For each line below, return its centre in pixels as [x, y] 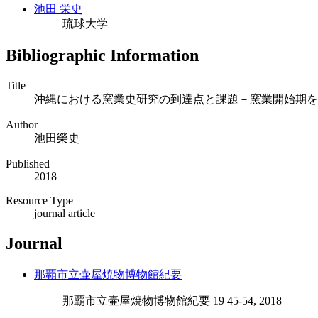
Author [22, 124]
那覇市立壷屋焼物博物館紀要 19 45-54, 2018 [172, 300]
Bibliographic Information [102, 55]
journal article [65, 213]
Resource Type [39, 200]
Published [28, 163]
